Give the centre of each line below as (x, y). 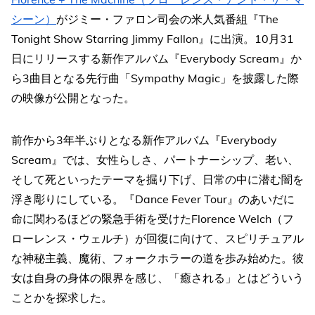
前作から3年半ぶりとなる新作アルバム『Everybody (144, 140)
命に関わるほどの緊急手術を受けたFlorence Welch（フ (153, 218)
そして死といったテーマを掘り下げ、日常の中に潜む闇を (157, 179)
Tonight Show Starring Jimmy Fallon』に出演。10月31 (153, 38)
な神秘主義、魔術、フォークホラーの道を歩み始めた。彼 (157, 258)
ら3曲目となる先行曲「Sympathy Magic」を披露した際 (155, 78)
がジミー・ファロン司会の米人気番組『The (167, 19)
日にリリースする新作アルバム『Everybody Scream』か (156, 58)
